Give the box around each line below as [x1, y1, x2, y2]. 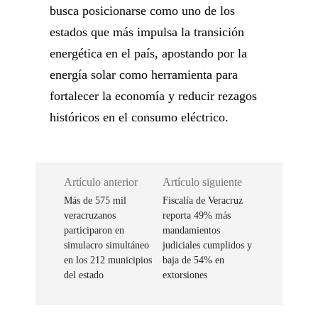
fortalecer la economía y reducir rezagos [50, 89, 257, 104]
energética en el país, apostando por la [50, 46, 247, 61]
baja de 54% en [163, 254, 225, 265]
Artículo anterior [64, 175, 138, 188]
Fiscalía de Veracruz [163, 194, 243, 206]
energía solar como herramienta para [50, 67, 238, 82]
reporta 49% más [163, 209, 231, 221]
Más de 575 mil [64, 194, 126, 206]
